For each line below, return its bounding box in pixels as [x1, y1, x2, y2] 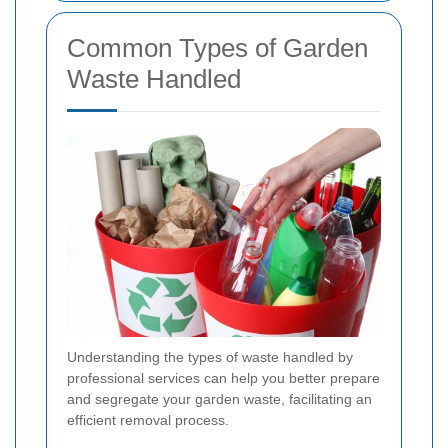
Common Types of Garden [67, 33, 368, 64]
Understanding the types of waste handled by [67, 349, 353, 366]
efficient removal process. [67, 412, 229, 429]
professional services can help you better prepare [67, 370, 380, 387]
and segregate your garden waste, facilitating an [67, 391, 372, 408]
